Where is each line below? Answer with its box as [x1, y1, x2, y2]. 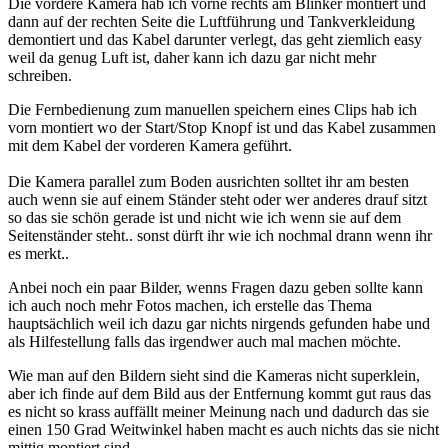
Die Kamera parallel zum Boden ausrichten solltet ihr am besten [8, 173, 409, 191]
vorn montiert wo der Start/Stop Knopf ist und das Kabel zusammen [8, 119, 436, 137]
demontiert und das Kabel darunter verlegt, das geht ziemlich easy [8, 31, 422, 49]
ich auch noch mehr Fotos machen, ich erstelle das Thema [8, 297, 372, 315]
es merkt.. [8, 245, 69, 263]
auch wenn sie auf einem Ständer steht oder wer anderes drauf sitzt [8, 191, 427, 209]
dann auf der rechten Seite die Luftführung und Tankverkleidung [8, 13, 415, 31]
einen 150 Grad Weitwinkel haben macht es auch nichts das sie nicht [8, 421, 439, 439]
